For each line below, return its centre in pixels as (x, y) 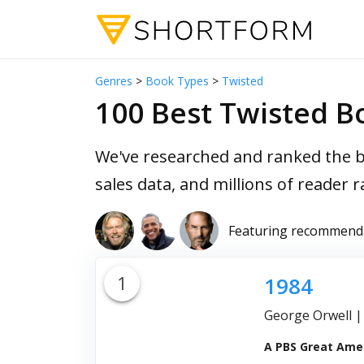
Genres (114, 81)
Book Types (177, 81)
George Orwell (308, 315)
